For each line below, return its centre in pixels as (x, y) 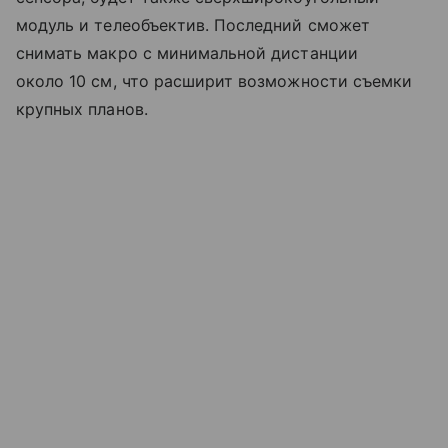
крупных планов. (82, 109)
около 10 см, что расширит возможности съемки (214, 81)
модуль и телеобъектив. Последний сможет (193, 25)
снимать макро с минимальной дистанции (187, 53)
